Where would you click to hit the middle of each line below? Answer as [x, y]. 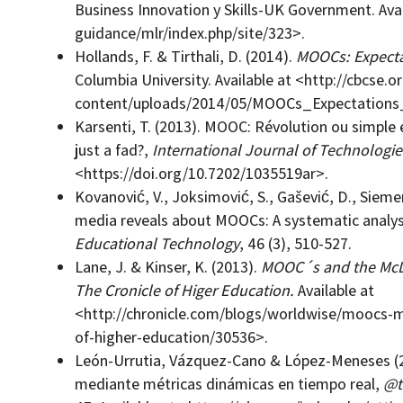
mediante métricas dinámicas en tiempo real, [228, 384]
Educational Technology [157, 244]
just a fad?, [111, 150]
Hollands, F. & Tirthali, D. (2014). [185, 57]
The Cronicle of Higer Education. [184, 291]
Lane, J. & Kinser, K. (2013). [166, 267]
